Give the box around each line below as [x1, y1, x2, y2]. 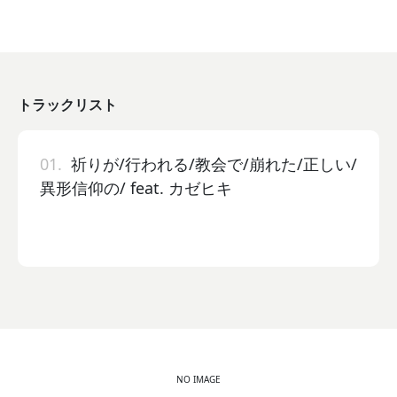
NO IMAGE [176, 372, 221, 385]
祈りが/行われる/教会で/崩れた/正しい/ [62, 152, 357, 175]
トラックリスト [18, 94, 117, 114]
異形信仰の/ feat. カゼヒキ [40, 176, 232, 198]
